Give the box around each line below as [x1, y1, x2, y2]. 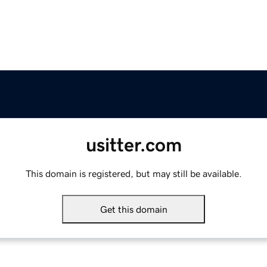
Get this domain [100, 204, 167, 215]
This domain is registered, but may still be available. [25, 169, 242, 179]
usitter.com [85, 135, 182, 155]
